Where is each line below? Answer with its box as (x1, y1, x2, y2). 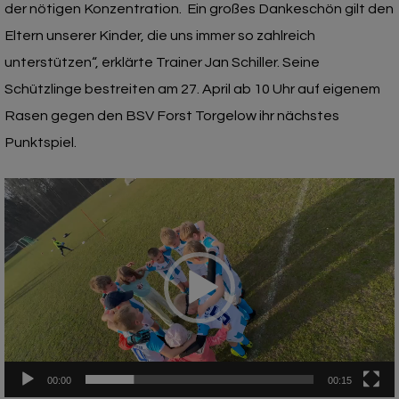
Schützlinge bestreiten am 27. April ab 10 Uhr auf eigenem (4, 82, 380, 97)
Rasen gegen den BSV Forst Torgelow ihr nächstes (4, 109, 339, 124)
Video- (4, 183, 52, 200)
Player (4, 211, 50, 229)
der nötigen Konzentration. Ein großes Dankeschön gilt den (4, 2, 394, 17)
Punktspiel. (4, 135, 77, 151)
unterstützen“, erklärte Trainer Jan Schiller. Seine (4, 55, 320, 70)
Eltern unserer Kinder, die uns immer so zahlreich (4, 28, 315, 44)
